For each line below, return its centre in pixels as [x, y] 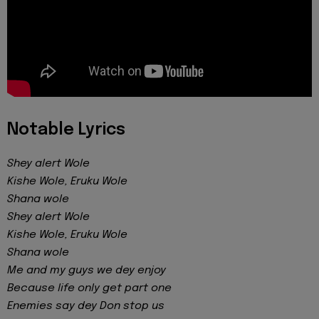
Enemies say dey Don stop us [86, 306]
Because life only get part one [89, 288]
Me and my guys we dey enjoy [87, 270]
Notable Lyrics [66, 130]
